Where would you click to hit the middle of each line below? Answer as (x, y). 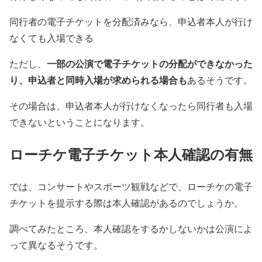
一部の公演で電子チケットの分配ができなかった (150, 64)
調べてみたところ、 (51, 228)
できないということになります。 (80, 122)
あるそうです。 (220, 80)
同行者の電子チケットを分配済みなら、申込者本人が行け (131, 22)
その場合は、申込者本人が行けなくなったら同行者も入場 (131, 106)
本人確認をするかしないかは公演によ (173, 228)
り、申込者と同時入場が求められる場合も (98, 80)
